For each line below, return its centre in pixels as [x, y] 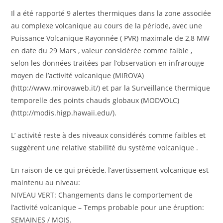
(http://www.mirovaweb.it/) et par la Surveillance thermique [111, 88]
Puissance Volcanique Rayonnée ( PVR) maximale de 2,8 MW [111, 38]
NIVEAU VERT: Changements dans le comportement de [102, 195]
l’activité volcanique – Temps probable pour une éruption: [108, 207]
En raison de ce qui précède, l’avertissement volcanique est [110, 170]
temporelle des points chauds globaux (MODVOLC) [95, 100]
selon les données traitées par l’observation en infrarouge [108, 63]
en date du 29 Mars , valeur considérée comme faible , [102, 50]
